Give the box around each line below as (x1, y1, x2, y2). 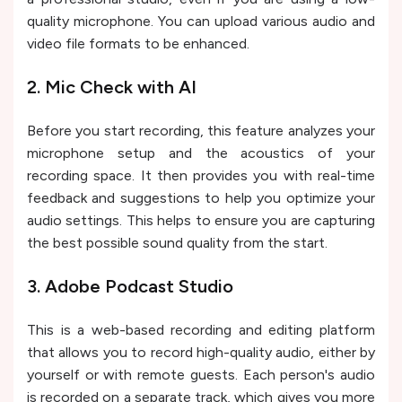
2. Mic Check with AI (27, 76, 197, 99)
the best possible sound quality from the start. (27, 234, 328, 252)
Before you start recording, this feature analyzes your (27, 122, 375, 140)
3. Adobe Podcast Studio (27, 275, 233, 298)
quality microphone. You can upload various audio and (27, 13, 375, 31)
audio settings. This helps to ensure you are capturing (27, 212, 375, 230)
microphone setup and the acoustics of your (27, 144, 375, 162)
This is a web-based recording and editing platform (27, 321, 375, 339)
